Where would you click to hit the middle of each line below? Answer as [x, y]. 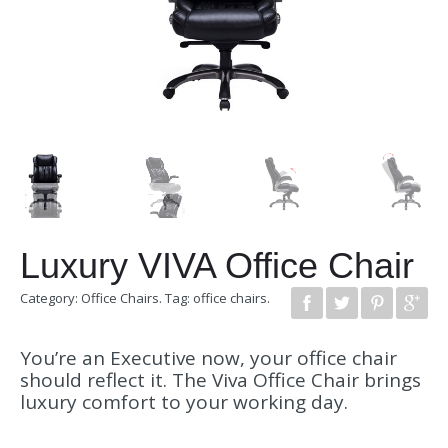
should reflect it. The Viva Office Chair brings [220, 380]
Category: [50, 298]
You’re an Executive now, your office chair [208, 358]
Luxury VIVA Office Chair [217, 265]
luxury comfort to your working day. [184, 402]
